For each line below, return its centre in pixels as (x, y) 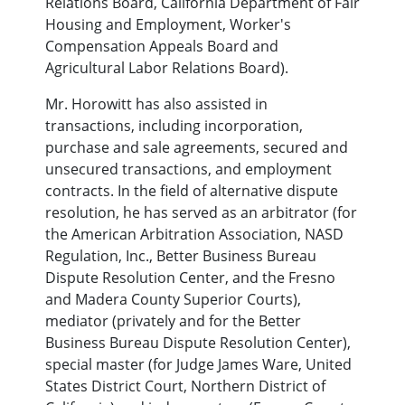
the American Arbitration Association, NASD (194, 235)
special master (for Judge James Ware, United (198, 365)
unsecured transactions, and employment (188, 170)
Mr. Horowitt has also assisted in (156, 104)
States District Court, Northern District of (185, 386)
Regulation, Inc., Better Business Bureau (181, 256)
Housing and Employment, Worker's (168, 25)
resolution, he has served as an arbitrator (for (201, 213)
